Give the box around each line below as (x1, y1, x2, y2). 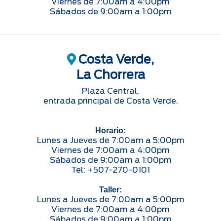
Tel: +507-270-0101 (71, 165, 150, 175)
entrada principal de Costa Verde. (43, 96, 178, 106)
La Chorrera (76, 67, 145, 82)
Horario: (95, 126, 126, 135)
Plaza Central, (82, 86, 139, 96)
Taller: (99, 185, 122, 194)
